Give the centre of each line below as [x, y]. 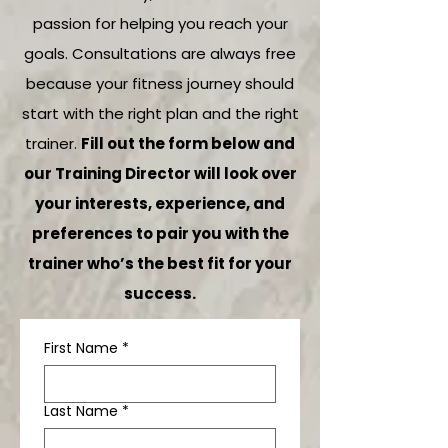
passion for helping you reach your [160, 23]
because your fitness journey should [160, 83]
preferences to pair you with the [160, 233]
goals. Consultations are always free [160, 53]
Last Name [81, 411]
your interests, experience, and [160, 203]
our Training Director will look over [160, 173]
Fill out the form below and [188, 143]
